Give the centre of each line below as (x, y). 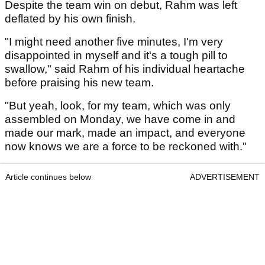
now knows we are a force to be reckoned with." (126, 147)
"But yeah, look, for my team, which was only (118, 106)
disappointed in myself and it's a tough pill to (116, 56)
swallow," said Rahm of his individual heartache (125, 69)
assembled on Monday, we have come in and (120, 119)
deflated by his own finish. (72, 19)
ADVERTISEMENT (225, 177)
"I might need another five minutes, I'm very (114, 42)
